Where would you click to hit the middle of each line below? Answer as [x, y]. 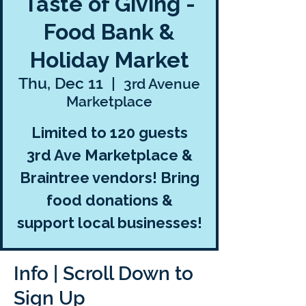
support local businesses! [109, 223]
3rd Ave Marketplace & [109, 155]
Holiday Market [109, 60]
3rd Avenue [162, 84]
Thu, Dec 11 [61, 83]
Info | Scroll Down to [103, 274]
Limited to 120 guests [109, 133]
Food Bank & [109, 32]
